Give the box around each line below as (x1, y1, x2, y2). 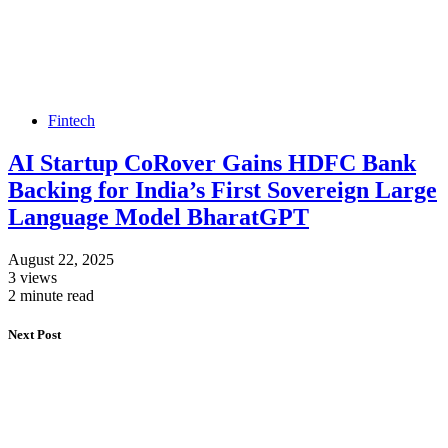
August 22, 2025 (8, 251, 114, 268)
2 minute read (8, 287, 94, 304)
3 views (8, 269, 57, 286)
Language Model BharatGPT (8, 204, 309, 231)
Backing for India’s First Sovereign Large (8, 177, 437, 204)
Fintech (48, 112, 95, 130)
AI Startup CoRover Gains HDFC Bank (8, 150, 416, 177)
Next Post (8, 327, 61, 343)
